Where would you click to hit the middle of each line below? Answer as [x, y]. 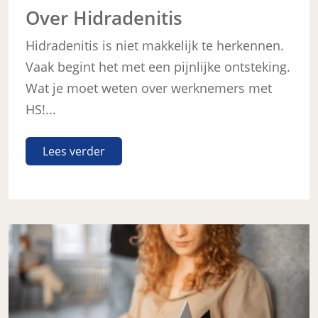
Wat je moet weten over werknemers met [149, 88]
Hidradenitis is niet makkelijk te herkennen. [155, 45]
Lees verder [74, 151]
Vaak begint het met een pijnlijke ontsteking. [158, 66]
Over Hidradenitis [104, 17]
